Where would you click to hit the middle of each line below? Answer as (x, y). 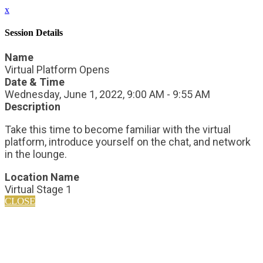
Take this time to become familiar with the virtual (118, 129)
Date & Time (35, 82)
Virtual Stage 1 (38, 189)
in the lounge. (36, 154)
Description (33, 106)
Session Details (34, 33)
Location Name (42, 177)
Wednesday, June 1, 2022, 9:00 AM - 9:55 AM (107, 94)
